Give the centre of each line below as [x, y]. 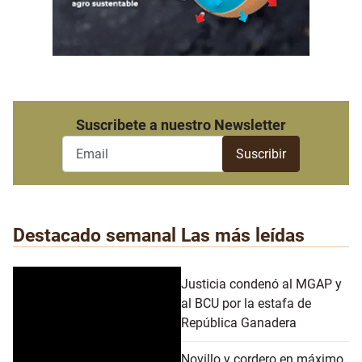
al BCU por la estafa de [246, 304]
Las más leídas [243, 236]
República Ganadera [239, 323]
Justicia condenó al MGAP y [261, 284]
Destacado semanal [95, 236]
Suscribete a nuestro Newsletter [181, 124]
